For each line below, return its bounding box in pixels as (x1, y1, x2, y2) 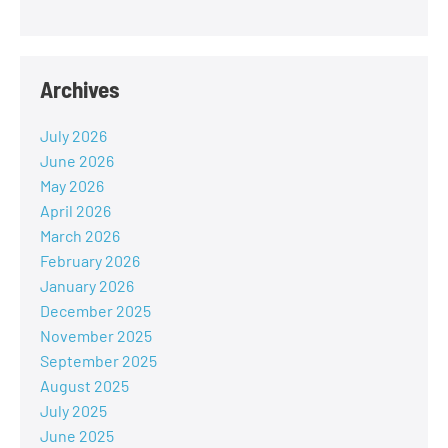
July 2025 (40, 401, 107, 421)
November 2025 (40, 326, 152, 346)
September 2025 (40, 351, 157, 371)
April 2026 (40, 201, 111, 221)
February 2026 (40, 251, 140, 271)
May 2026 (40, 176, 104, 196)
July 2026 (40, 126, 107, 146)
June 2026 (40, 151, 114, 171)
